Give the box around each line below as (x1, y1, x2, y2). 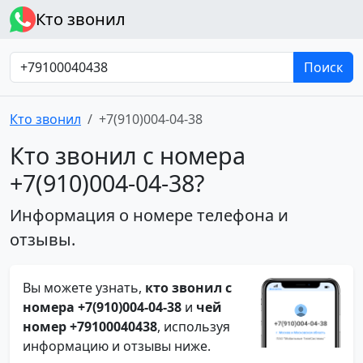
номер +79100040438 (23, 318, 157, 335)
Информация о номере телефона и (10, 204, 288, 226)
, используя (157, 318, 230, 335)
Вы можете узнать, (23, 279, 145, 297)
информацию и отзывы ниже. (23, 337, 211, 355)
